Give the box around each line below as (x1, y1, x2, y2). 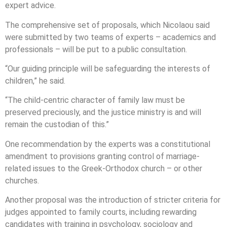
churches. (5, 175, 39, 185)
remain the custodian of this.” (5, 120, 109, 130)
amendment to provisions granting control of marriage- (5, 151, 200, 161)
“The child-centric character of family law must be (5, 95, 185, 105)
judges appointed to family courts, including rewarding (5, 207, 197, 217)
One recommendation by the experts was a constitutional (5, 139, 210, 149)
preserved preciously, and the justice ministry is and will (5, 107, 201, 118)
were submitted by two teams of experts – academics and (5, 32, 216, 42)
